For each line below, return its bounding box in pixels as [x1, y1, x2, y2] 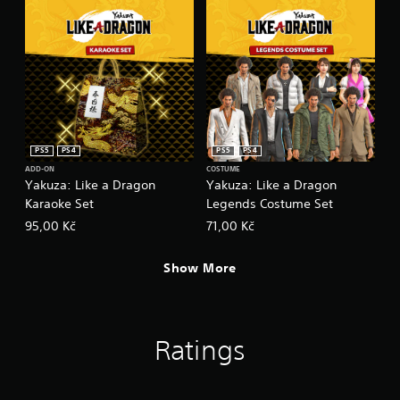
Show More [163, 260, 237, 277]
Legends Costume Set [206, 195, 333, 212]
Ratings [154, 334, 246, 366]
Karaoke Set [25, 195, 94, 212]
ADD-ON [25, 163, 54, 175]
